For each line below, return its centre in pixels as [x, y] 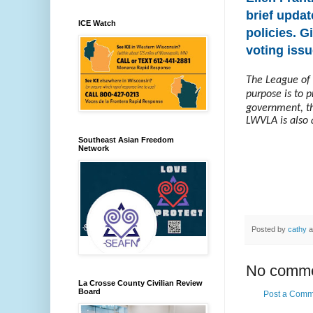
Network [94, 148]
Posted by [270, 229]
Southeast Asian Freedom [126, 140]
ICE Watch [97, 23]
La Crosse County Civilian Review [140, 283]
